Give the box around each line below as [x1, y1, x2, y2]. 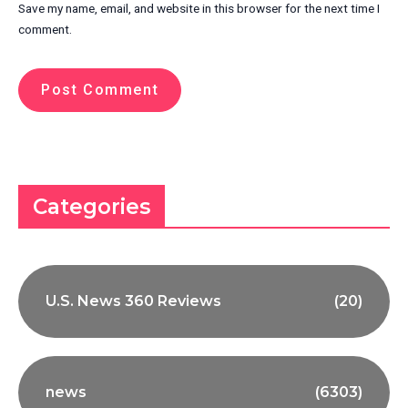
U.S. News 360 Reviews [46, 292, 221, 311]
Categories [33, 194, 151, 220]
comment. [18, 22, 72, 37]
